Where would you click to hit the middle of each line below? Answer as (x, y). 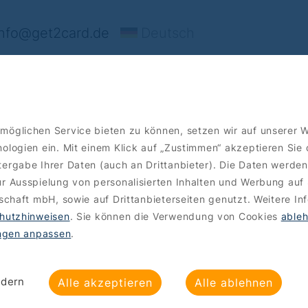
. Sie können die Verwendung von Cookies (175, 216)
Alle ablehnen (233, 283)
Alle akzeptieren (105, 283)
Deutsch (168, 33)
